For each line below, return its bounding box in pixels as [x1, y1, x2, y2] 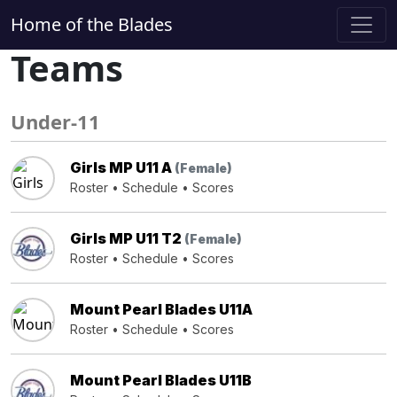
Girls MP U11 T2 [70, 230, 184, 247]
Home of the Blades [11, 12, 173, 36]
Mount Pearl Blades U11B [70, 371, 252, 389]
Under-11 [11, 108, 100, 135]
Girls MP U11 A [70, 159, 175, 176]
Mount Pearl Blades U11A [70, 300, 253, 318]
